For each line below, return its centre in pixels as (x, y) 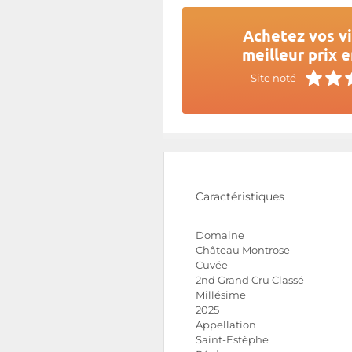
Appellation (226, 325)
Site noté (274, 78)
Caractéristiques (240, 196)
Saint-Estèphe (232, 340)
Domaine (220, 235)
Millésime (221, 295)
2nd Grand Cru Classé (250, 280)
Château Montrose (243, 250)
